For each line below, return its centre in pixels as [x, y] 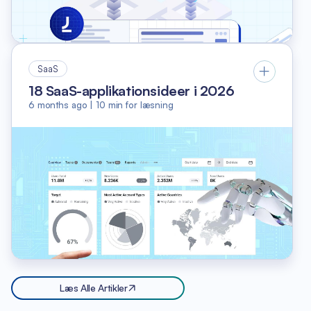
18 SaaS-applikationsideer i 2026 [132, 90]
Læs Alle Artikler [94, 287]
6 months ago [58, 104]
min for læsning [141, 104]
